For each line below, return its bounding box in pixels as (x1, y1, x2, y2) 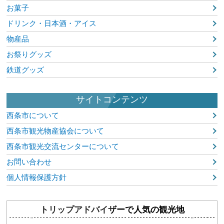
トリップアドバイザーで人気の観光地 (39, 204, 184, 214)
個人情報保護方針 (6, 172, 67, 181)
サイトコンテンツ (76, 94, 148, 104)
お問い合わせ (6, 157, 52, 166)
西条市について (6, 110, 59, 119)
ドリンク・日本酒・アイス (6, 18, 97, 27)
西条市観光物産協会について (6, 126, 104, 135)
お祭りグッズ (6, 49, 52, 58)
